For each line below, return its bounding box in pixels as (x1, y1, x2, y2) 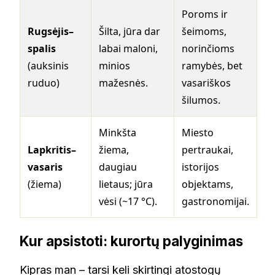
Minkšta (99, 126, 136, 140)
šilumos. (182, 93, 220, 107)
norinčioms (182, 42, 234, 56)
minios (99, 59, 130, 73)
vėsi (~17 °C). (99, 195, 157, 209)
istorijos (182, 160, 219, 174)
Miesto (182, 126, 214, 140)
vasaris (28, 160, 63, 174)
